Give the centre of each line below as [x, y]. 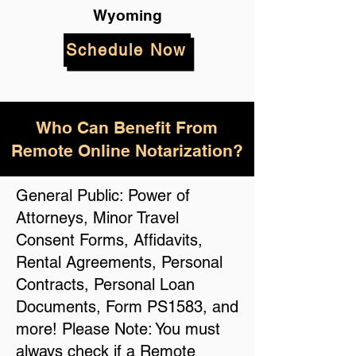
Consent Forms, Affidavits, [109, 240]
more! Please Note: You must [118, 329]
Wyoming [127, 15]
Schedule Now [126, 50]
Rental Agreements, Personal [119, 262]
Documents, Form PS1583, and [127, 307]
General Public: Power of [103, 195]
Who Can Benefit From [127, 128]
